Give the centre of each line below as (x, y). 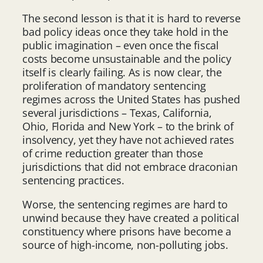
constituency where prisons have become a (127, 231)
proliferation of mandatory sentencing (114, 85)
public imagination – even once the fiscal (121, 45)
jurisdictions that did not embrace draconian (130, 166)
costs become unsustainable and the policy (127, 58)
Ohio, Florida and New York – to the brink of (128, 126)
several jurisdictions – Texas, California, (117, 112)
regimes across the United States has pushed (131, 99)
